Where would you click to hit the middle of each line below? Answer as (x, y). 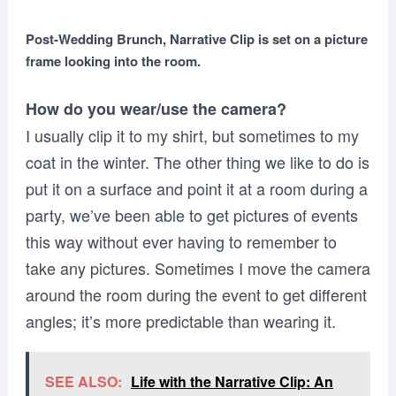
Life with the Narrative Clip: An (232, 381)
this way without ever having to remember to (181, 241)
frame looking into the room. (113, 61)
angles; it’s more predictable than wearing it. (180, 320)
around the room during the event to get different (196, 294)
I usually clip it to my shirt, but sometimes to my (192, 135)
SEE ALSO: (83, 381)
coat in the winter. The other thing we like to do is (197, 161)
